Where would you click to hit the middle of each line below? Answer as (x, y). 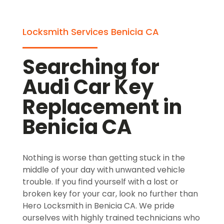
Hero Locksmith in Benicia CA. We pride (98, 206)
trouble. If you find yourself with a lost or (100, 182)
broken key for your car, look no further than (110, 194)
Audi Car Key (88, 87)
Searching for (91, 67)
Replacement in (102, 107)
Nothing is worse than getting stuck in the (103, 158)
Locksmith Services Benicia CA (90, 32)
